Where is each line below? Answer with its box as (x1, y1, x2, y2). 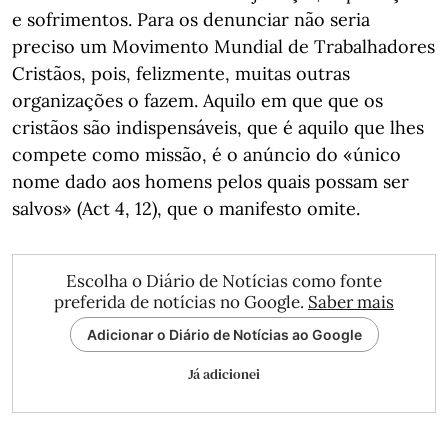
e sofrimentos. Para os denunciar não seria (12, 8, 370, 31)
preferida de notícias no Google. (54, 291, 308, 313)
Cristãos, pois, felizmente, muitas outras (12, 62, 350, 85)
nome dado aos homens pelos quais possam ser (12, 170, 409, 193)
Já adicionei (188, 364, 260, 384)
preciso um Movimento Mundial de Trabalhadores (12, 35, 435, 58)
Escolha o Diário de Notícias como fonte (66, 270, 382, 292)
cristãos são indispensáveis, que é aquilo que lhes (12, 116, 424, 139)
